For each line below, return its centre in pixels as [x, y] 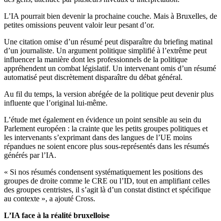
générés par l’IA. [30, 155]
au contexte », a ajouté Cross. [50, 199]
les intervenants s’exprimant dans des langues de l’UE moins [98, 138]
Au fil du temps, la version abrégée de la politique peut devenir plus [109, 94]
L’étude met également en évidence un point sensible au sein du [103, 120]
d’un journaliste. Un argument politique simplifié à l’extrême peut [105, 51]
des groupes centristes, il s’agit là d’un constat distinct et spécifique [107, 190]
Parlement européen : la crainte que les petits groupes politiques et [106, 129]
